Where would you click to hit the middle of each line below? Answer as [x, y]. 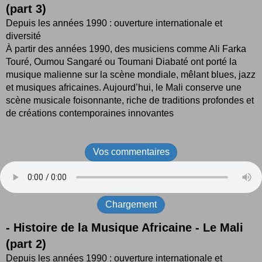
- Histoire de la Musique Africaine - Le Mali [125, 227]
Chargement [131, 204]
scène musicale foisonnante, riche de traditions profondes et [130, 101]
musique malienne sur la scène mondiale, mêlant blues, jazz [131, 75]
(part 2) [26, 244]
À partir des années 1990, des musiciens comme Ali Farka [126, 49]
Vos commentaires [131, 152]
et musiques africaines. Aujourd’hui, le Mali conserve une [124, 88]
